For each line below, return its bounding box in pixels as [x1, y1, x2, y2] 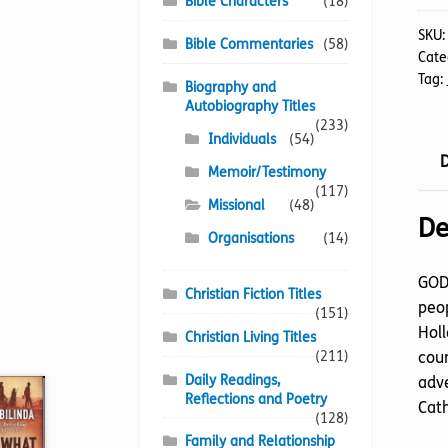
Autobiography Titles [185, 97, 316, 115]
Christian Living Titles [185, 328, 317, 346]
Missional [207, 196, 265, 214]
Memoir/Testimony [207, 163, 326, 181]
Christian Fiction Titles [185, 286, 322, 304]
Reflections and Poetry [185, 390, 328, 408]
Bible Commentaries [185, 35, 314, 53]
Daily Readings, [185, 371, 281, 389]
